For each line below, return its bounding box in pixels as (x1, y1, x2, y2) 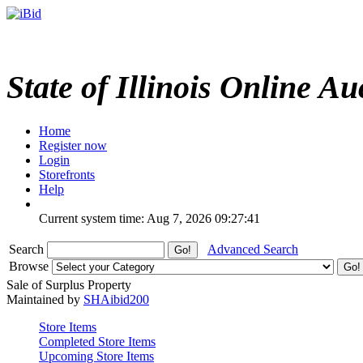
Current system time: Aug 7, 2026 (39, 211, 211, 225)
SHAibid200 (83, 292, 149, 306)
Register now (39, 138, 107, 152)
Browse (9, 258, 52, 273)
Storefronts (39, 167, 95, 181)
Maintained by (6, 292, 83, 306)
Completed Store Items (39, 334, 156, 348)
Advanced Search (207, 241, 298, 256)
